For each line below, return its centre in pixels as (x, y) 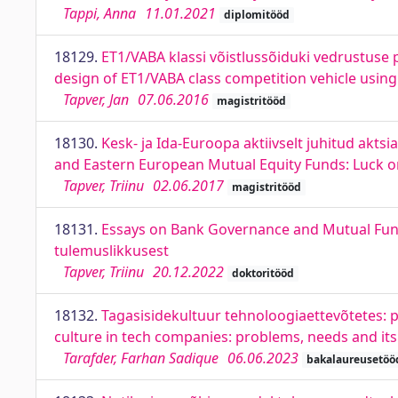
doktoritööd (263, 273)
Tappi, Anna (99, 13)
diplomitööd (256, 15)
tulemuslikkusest (111, 251)
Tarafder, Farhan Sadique (141, 358)
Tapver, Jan (96, 99)
